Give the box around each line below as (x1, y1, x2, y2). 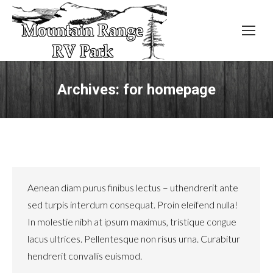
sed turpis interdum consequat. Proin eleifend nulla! (27, 199, 238, 210)
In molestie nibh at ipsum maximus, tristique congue (27, 216, 236, 227)
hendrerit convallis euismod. (27, 250, 142, 261)
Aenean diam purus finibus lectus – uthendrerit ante (27, 182, 238, 193)
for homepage (123, 81, 216, 98)
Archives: (57, 81, 123, 98)
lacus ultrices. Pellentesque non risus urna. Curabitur (27, 233, 240, 244)
